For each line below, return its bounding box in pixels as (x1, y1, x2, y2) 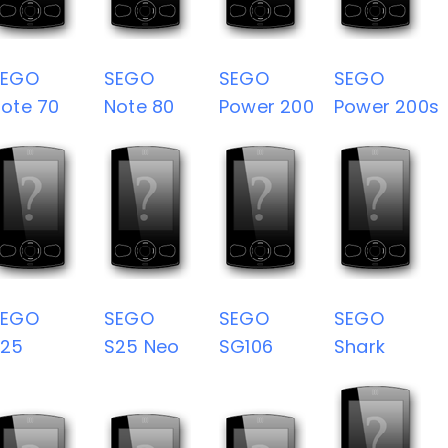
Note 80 (104, 93, 175, 119)
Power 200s (334, 93, 439, 119)
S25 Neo (104, 333, 180, 359)
